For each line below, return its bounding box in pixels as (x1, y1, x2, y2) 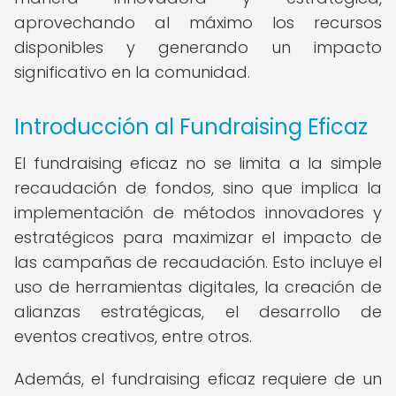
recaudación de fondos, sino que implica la (14, 177, 382, 199)
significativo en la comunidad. (14, 61, 250, 83)
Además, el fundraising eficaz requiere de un (14, 368, 382, 390)
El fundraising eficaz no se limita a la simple (14, 152, 382, 174)
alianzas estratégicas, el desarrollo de (14, 301, 382, 323)
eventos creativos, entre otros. (14, 325, 252, 347)
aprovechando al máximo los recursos (14, 11, 382, 34)
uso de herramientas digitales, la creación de (14, 276, 382, 298)
